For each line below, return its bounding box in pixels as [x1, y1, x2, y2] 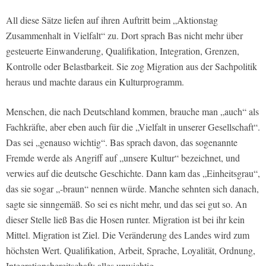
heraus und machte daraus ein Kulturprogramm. [6, 75, 184, 88]
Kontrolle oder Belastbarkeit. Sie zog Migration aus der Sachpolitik [6, 60, 257, 73]
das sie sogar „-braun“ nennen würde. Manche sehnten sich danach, [6, 182, 259, 195]
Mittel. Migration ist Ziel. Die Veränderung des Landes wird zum [6, 229, 249, 242]
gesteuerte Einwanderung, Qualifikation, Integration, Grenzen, [6, 45, 239, 58]
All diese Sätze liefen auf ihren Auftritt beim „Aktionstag [6, 14, 218, 27]
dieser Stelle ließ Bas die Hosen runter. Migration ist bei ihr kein [6, 213, 245, 226]
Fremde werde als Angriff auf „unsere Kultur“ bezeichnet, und [6, 151, 240, 164]
